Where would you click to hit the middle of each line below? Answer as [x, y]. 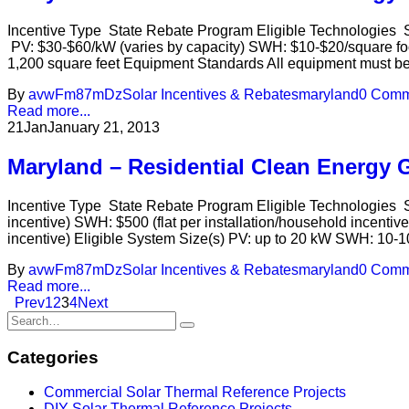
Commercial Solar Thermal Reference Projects [195, 393]
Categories [53, 357]
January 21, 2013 [104, 128]
